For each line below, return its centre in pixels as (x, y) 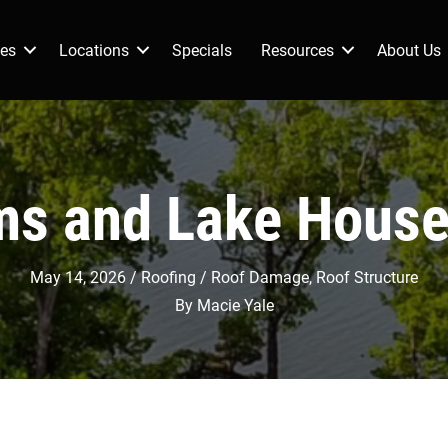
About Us (409, 49)
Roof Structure (367, 276)
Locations (94, 49)
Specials (202, 49)
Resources (297, 49)
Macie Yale (235, 304)
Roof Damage (260, 276)
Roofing (168, 276)
